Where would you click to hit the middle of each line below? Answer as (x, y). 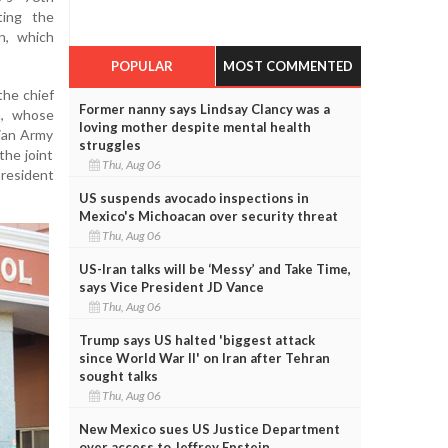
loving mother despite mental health (194, 126)
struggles (109, 144)
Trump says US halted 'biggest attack (196, 339)
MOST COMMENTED (288, 65)
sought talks (118, 375)
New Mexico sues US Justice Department (209, 428)
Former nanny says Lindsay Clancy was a (204, 108)
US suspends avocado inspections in (193, 197)
